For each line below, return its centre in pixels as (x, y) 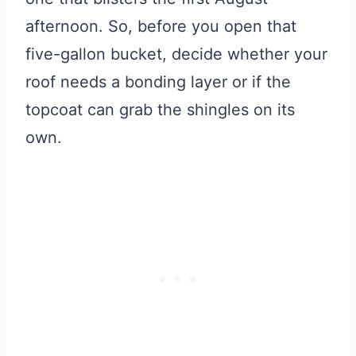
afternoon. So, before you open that (161, 26)
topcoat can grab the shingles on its (160, 109)
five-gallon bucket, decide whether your (176, 54)
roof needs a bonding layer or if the (158, 81)
